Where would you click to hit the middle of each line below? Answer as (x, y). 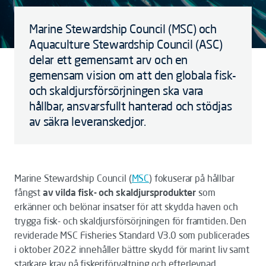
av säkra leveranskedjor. (88, 121)
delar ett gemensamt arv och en (109, 60)
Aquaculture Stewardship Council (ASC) (126, 44)
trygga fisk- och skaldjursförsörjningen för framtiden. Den (130, 221)
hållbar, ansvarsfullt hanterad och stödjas (131, 106)
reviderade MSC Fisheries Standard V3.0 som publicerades (132, 235)
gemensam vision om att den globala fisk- (133, 75)
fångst (28, 192)
